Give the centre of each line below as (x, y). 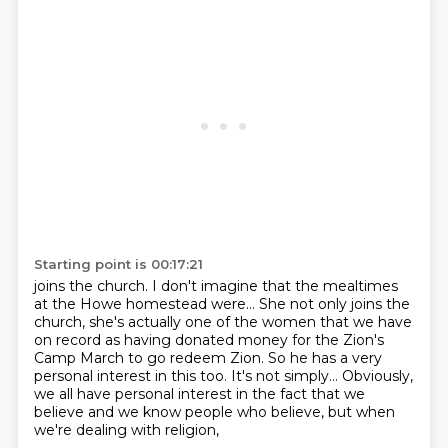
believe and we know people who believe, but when (214, 412)
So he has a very (324, 358)
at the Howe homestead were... (146, 304)
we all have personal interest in (142, 394)
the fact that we (308, 394)
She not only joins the (334, 304)
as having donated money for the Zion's (244, 340)
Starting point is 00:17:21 (118, 264)
